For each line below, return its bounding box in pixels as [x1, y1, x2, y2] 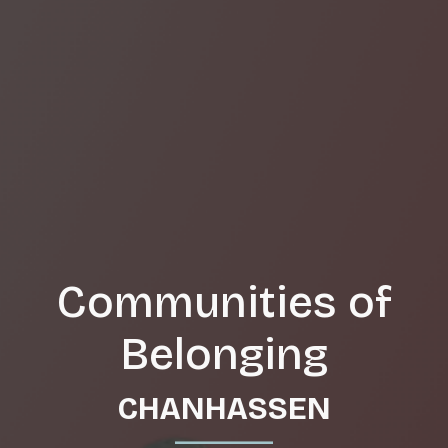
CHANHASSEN [117, 389, 331, 427]
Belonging [120, 328, 328, 381]
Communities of [56, 276, 392, 329]
